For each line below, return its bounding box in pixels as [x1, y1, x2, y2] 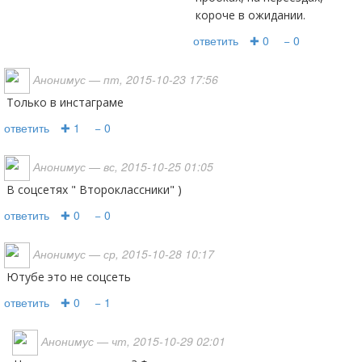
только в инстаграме [14, 95, 124, 110]
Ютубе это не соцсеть [19, 269, 131, 284]
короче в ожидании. [196, 7, 305, 23]
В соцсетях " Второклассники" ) [15, 182, 182, 197]
